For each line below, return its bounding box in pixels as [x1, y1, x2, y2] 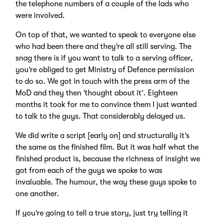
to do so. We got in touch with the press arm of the [15, 77, 189, 86]
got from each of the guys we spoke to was [15, 166, 162, 175]
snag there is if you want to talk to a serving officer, [15, 54, 193, 63]
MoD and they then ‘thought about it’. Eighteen [15, 89, 178, 98]
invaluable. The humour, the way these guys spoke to [15, 178, 197, 187]
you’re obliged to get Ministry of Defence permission [15, 65, 194, 75]
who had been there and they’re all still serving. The [15, 42, 191, 51]
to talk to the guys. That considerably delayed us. [15, 112, 186, 121]
